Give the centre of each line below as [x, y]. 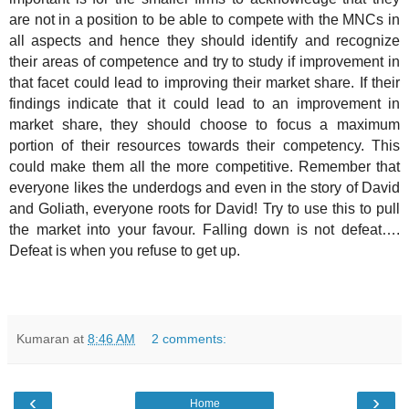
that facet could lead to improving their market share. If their [204, 83]
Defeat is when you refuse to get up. [125, 251]
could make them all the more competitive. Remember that [204, 167]
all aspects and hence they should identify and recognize [204, 41]
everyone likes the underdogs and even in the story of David [204, 188]
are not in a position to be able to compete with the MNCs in [204, 20]
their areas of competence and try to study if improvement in [204, 62]
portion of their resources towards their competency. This [204, 146]
